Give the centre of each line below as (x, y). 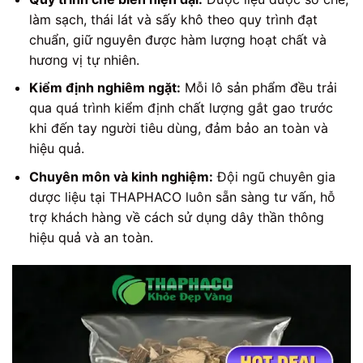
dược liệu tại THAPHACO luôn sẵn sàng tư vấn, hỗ (182, 196)
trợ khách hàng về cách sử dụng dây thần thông (176, 217)
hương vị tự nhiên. (84, 60)
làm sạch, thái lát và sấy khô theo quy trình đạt (173, 19)
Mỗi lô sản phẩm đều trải (258, 88)
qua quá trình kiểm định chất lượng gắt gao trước (181, 108)
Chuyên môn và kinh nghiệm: (121, 176)
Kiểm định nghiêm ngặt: (105, 88)
